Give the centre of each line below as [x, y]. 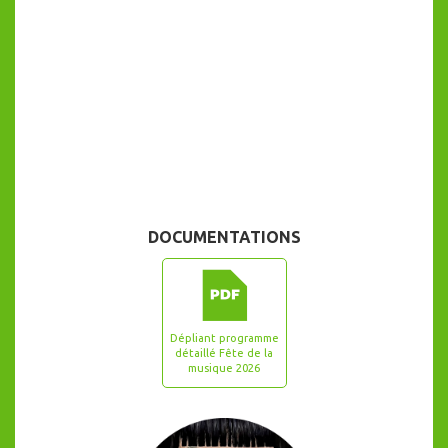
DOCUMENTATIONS [224, 237]
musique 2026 [224, 368]
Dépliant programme [224, 338]
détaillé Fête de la [224, 353]
